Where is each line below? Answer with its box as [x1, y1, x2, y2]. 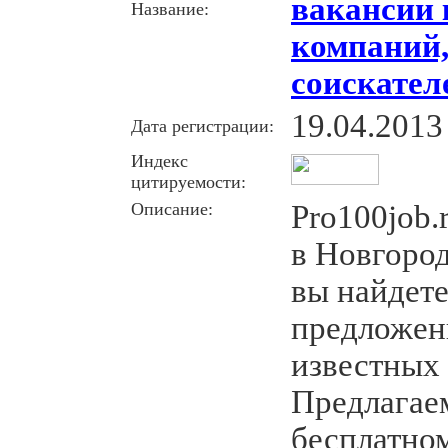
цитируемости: [131, 171, 246, 192]
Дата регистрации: [131, 115, 274, 136]
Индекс [131, 150, 188, 171]
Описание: [131, 198, 213, 219]
